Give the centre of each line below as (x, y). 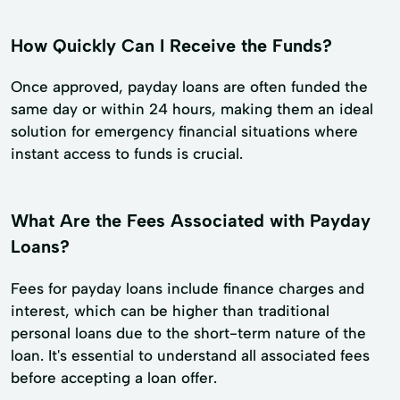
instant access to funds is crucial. (127, 154)
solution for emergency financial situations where (184, 132)
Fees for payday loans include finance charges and (187, 289)
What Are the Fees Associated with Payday (191, 221)
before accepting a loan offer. (114, 378)
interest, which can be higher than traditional (170, 311)
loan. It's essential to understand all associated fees (190, 356)
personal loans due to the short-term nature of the (188, 333)
